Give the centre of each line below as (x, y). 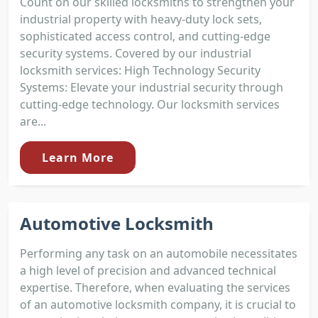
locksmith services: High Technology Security (140, 70)
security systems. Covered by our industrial (136, 53)
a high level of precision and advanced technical (148, 270)
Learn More (78, 157)
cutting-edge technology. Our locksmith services (150, 104)
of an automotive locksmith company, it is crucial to (158, 304)
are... (33, 121)
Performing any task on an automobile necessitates (159, 253)
